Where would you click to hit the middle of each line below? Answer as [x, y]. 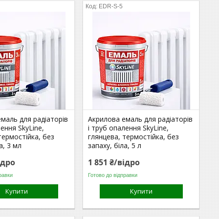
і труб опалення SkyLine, [129, 128]
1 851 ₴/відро [114, 162]
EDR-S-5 [111, 6]
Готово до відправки [113, 175]
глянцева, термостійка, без [134, 137]
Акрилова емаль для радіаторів [141, 119]
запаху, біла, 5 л [115, 145]
